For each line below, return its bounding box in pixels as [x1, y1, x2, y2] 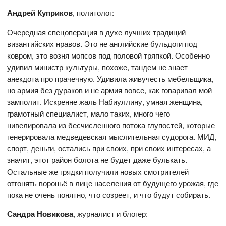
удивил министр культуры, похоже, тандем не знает [7, 62, 188, 72]
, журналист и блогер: [73, 208, 148, 219]
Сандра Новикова [7, 208, 74, 219]
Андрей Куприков [7, 7, 73, 18]
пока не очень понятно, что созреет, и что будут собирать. [7, 189, 211, 200]
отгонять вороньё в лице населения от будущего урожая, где [7, 178, 219, 188]
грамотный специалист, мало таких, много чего [7, 108, 171, 119]
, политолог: [73, 7, 115, 18]
